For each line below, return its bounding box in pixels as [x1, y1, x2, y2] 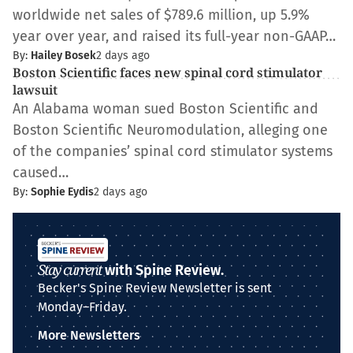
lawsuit [13, 81, 58, 98]
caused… [13, 164, 69, 181]
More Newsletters [38, 328, 140, 343]
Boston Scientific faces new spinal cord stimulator [13, 64, 322, 81]
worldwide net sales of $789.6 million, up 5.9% [13, 6, 310, 24]
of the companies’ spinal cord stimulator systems [13, 143, 333, 160]
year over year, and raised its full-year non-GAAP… [13, 28, 336, 45]
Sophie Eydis [31, 185, 94, 199]
